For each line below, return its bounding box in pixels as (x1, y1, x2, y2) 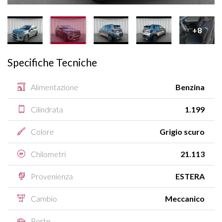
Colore (29, 127, 54, 137)
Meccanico (165, 194, 205, 204)
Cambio (29, 194, 57, 204)
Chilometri (29, 149, 66, 159)
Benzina (175, 82, 205, 92)
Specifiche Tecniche (7, 56, 97, 69)
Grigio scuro (160, 127, 205, 137)
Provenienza (29, 171, 73, 181)
